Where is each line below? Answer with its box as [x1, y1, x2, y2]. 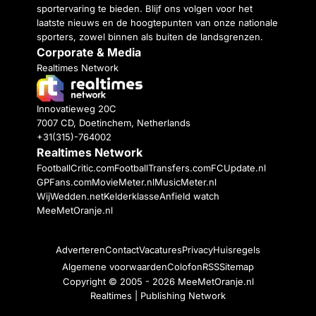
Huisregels [213, 244, 260, 256]
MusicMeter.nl [154, 176, 217, 188]
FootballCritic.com [37, 162, 114, 174]
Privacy [182, 244, 213, 256]
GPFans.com [37, 176, 92, 188]
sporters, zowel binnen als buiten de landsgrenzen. [37, 30, 263, 42]
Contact [105, 244, 139, 256]
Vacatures [139, 244, 182, 256]
